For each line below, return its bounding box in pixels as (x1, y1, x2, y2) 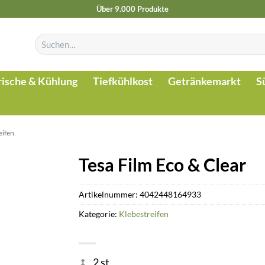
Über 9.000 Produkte (96, 4, 169, 14)
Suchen (34, 34, 59, 44)
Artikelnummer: (79, 189, 140, 199)
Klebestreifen (119, 208, 169, 219)
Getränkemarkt (168, 75, 241, 88)
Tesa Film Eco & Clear (79, 154, 247, 175)
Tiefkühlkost (93, 75, 153, 88)
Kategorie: (79, 208, 119, 219)
